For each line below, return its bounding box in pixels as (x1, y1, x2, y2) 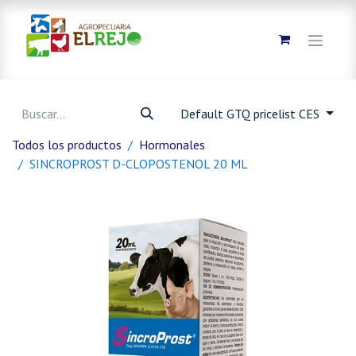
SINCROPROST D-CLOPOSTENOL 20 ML (29, 156, 248, 172)
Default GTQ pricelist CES (180, 106, 323, 122)
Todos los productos (12, 137, 122, 153)
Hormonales (139, 137, 205, 153)
